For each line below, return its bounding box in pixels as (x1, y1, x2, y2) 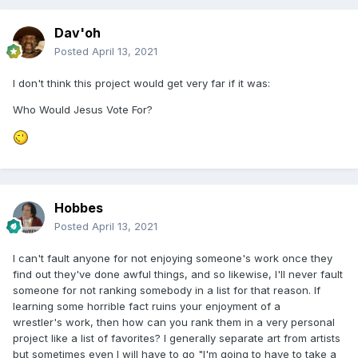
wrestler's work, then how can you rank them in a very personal (13, 316, 335, 329)
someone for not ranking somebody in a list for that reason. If (13, 284, 320, 297)
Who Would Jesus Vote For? (13, 103, 153, 117)
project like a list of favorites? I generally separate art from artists (13, 332, 340, 345)
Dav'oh (54, 25, 101, 42)
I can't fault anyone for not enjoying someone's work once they (13, 252, 332, 265)
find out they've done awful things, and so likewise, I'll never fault (13, 268, 343, 281)
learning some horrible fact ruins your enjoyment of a (13, 300, 280, 313)
